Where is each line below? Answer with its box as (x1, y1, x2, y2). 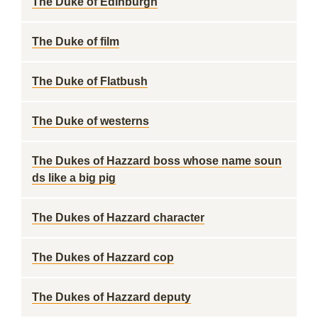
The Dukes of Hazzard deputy (32, 291, 191, 303)
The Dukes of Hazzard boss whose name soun (32, 155, 282, 167)
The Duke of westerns (32, 115, 149, 127)
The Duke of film (32, 35, 119, 48)
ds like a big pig (32, 172, 116, 184)
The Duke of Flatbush (32, 75, 148, 87)
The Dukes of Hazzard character (32, 212, 204, 224)
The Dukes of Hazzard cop (32, 251, 174, 263)
